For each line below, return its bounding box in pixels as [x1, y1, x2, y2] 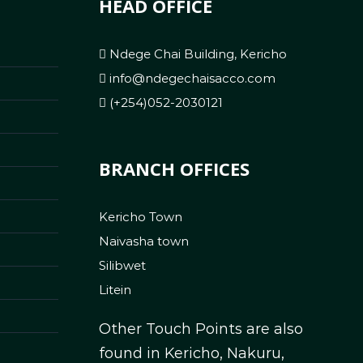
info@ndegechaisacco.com [105, 70, 275, 86]
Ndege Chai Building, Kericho [105, 45, 287, 62]
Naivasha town [98, 233, 189, 249]
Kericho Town [98, 208, 182, 224]
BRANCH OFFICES [98, 156, 250, 181]
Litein [98, 281, 131, 297]
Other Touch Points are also [98, 319, 303, 338]
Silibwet [98, 257, 146, 273]
